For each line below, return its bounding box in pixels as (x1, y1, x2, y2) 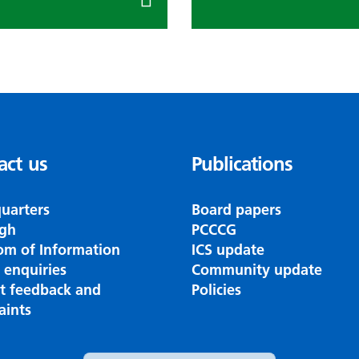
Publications (192, 152, 292, 176)
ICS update (192, 240, 264, 260)
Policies (192, 280, 241, 300)
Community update (192, 260, 322, 280)
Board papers (192, 200, 281, 220)
